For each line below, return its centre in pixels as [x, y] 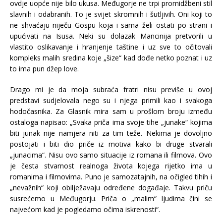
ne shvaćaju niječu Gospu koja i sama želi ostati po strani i [111, 25]
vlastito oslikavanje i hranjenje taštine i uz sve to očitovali [111, 47]
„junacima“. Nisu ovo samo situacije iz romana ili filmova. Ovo [111, 155]
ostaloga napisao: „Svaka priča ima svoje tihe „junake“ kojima [111, 122]
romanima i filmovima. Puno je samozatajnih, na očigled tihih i [111, 177]
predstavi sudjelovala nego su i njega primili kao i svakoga [111, 101]
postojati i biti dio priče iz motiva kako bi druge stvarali [111, 144]
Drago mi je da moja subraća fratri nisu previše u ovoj [111, 90]
